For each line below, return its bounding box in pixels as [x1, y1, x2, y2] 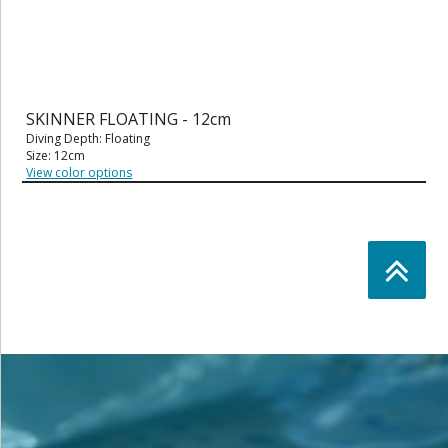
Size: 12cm [26, 147, 86, 165]
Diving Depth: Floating [26, 130, 151, 148]
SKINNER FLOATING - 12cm [26, 108, 232, 131]
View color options [26, 164, 133, 182]
